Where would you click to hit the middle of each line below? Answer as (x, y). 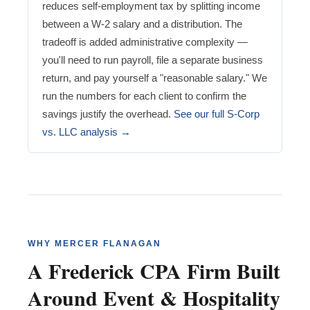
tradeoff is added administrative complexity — (145, 42)
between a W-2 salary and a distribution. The (142, 24)
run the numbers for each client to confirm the (144, 96)
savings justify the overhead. (108, 114)
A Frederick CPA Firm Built (154, 271)
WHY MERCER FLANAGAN (94, 244)
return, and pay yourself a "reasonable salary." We (155, 78)
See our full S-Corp (217, 114)
